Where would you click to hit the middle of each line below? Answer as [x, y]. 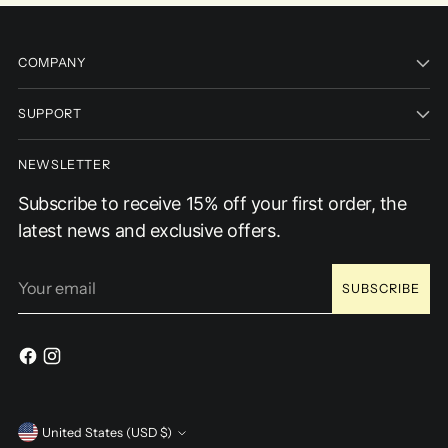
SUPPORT [50, 113]
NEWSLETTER [64, 164]
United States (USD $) [166, 432]
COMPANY [52, 62]
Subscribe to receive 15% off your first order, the [212, 203]
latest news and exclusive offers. [149, 230]
